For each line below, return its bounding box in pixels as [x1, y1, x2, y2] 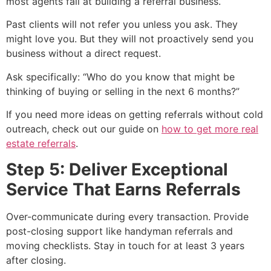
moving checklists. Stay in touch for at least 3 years [6, 239, 244, 252]
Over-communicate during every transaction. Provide [6, 210, 249, 223]
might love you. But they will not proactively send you [6, 33, 253, 45]
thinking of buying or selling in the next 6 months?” [6, 85, 240, 97]
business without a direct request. [6, 47, 161, 60]
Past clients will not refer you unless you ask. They [6, 18, 238, 31]
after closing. [6, 253, 66, 266]
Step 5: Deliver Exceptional [6, 158, 228, 180]
